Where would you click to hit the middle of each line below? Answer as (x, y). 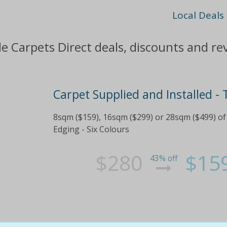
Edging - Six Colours (91, 129)
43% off (164, 159)
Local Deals (198, 15)
